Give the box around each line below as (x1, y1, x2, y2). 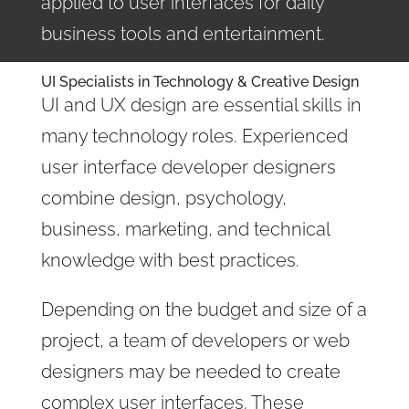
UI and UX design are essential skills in (40, 93, 362, 116)
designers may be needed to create (40, 360, 341, 383)
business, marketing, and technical (40, 217, 330, 240)
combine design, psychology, (40, 186, 287, 209)
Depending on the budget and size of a (40, 298, 367, 320)
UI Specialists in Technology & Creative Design (40, 72, 359, 90)
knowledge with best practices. (40, 248, 299, 271)
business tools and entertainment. (40, 22, 325, 45)
